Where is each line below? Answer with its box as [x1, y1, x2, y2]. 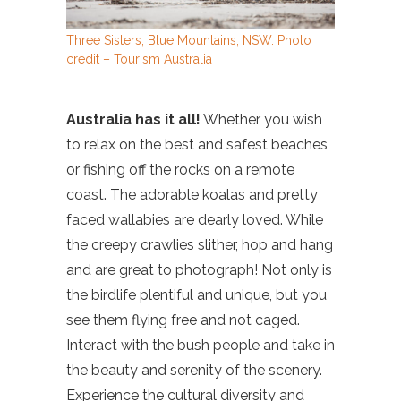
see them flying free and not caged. [66, 311, 300, 328]
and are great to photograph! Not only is [66, 260, 332, 278]
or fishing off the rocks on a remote [66, 160, 294, 178]
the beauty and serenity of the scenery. [66, 361, 322, 379]
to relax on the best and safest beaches [66, 135, 328, 153]
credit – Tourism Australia [66, 51, 212, 66]
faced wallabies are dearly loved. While [66, 210, 323, 228]
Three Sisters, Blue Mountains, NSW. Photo [66, 32, 311, 47]
